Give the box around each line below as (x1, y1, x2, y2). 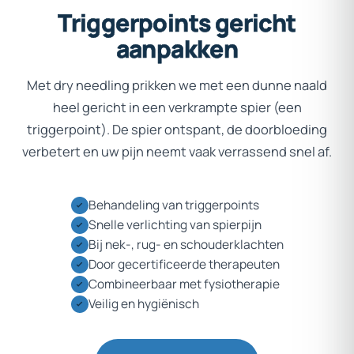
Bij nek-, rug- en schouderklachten (88, 235, 284, 253)
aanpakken (115, 32, 239, 65)
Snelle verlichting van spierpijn (88, 215, 262, 233)
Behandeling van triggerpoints (88, 195, 259, 213)
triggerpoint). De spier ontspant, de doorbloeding (27, 120, 327, 138)
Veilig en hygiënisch (88, 294, 199, 312)
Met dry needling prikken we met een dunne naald (27, 76, 327, 94)
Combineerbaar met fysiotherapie (88, 274, 280, 292)
